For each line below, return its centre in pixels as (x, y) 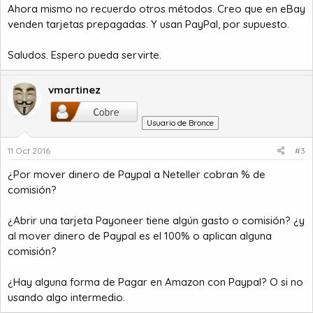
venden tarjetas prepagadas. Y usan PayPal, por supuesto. (148, 24)
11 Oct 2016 (29, 151)
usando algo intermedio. (66, 297)
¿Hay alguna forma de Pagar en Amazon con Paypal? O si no (155, 282)
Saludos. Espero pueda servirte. (85, 55)
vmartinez (74, 90)
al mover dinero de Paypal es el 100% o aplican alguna (140, 236)
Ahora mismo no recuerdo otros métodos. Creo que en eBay (156, 9)
